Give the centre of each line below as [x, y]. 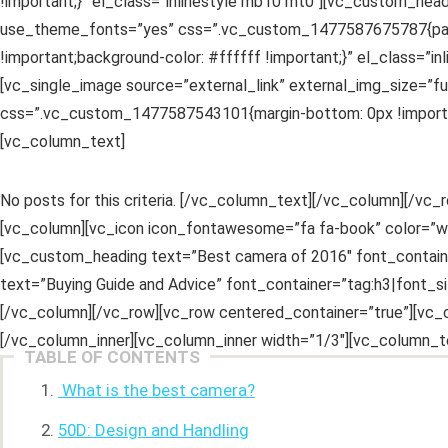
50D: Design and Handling [153, 430]
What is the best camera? [156, 390]
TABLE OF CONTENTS [112, 357]
